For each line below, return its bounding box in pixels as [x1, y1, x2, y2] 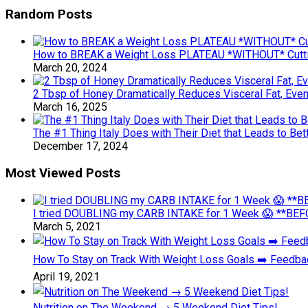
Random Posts [5, 7, 92, 23]
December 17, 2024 [33, 140, 128, 153]
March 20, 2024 [33, 61, 107, 75]
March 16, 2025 [33, 100, 107, 114]
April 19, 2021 [33, 269, 100, 283]
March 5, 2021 [33, 219, 101, 233]
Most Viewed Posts [5, 165, 120, 181]
